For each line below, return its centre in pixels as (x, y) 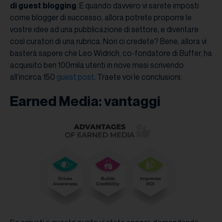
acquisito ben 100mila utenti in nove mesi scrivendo (97, 65)
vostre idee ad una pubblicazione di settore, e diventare (104, 29)
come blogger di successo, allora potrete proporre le (101, 18)
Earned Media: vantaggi (85, 101)
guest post (75, 77)
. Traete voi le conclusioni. (138, 77)
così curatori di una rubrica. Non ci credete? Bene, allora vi (108, 41)
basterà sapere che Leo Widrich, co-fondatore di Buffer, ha (111, 53)
